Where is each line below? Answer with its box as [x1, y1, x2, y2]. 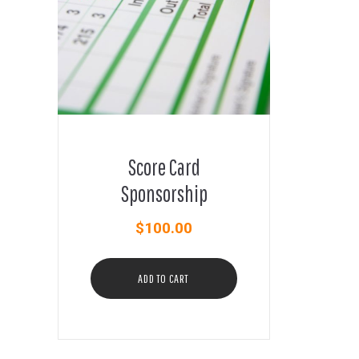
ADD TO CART [138, 272, 190, 286]
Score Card [127, 154, 200, 181]
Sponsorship [119, 180, 208, 208]
